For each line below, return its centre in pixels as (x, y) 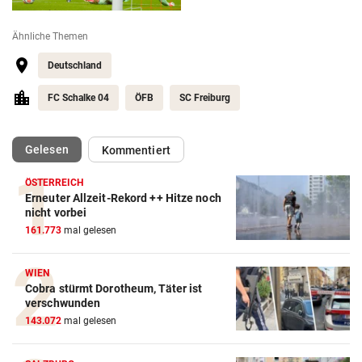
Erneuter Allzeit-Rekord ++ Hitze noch (123, 198)
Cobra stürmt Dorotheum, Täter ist (114, 289)
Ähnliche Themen (50, 36)
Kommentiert (136, 150)
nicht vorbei (56, 212)
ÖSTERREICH (55, 182)
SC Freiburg (205, 97)
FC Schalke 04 (78, 97)
